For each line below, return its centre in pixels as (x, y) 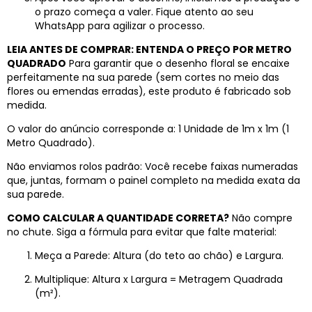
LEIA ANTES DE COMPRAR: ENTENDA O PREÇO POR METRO (149, 50)
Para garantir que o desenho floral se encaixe (178, 64)
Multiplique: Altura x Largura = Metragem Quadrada (159, 280)
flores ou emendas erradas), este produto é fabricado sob (149, 92)
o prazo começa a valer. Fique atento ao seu (144, 12)
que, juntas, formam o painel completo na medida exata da (154, 181)
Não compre (261, 218)
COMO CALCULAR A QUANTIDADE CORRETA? (118, 218)
